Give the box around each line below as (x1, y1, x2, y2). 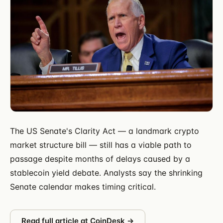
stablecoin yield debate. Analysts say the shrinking (10, 167, 203, 178)
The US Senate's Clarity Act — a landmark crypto (10, 125, 199, 136)
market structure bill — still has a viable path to (10, 139, 192, 150)
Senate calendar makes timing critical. (10, 181, 156, 192)
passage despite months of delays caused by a (10, 153, 190, 164)
